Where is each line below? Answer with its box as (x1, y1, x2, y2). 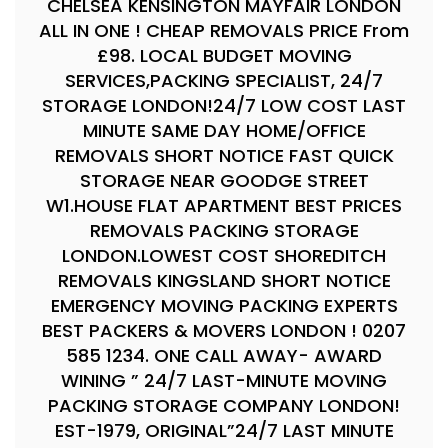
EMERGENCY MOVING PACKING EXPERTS (50, 293, 398, 318)
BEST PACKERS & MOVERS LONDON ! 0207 (42, 318, 406, 343)
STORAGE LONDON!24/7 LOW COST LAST (42, 93, 406, 118)
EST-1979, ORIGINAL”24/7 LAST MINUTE (54, 418, 394, 443)
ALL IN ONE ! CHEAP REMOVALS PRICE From (39, 18, 409, 43)
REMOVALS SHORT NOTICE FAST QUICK (54, 143, 394, 168)
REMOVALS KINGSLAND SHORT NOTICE (57, 268, 391, 293)
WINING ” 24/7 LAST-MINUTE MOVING (61, 368, 387, 393)
